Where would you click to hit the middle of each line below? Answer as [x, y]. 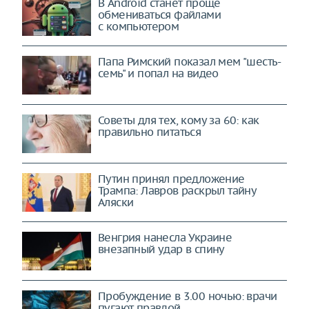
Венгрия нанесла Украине [165, 237]
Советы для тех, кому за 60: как [179, 120]
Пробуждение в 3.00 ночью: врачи [188, 296]
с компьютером [139, 26]
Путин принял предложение [171, 179]
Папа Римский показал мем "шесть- [190, 61]
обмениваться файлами [159, 14]
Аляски [116, 202]
